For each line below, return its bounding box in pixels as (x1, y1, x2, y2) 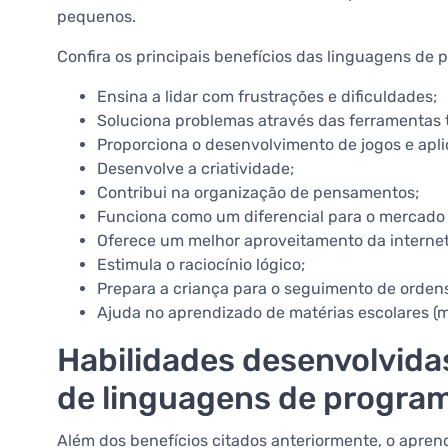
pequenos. (57, 7, 140, 27)
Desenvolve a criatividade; (97, 159, 294, 179)
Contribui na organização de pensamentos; (97, 183, 423, 203)
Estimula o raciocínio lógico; (97, 255, 309, 275)
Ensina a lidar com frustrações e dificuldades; (97, 87, 437, 107)
